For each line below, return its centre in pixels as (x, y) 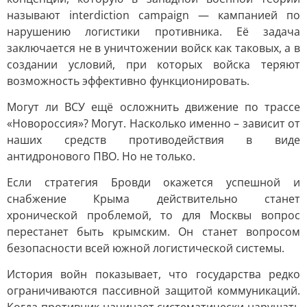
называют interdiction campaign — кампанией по (153, 15)
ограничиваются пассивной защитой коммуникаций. (153, 291)
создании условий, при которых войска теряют (153, 64)
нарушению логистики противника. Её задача (153, 32)
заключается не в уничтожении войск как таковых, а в (153, 48)
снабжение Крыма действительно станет (153, 199)
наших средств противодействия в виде (153, 140)
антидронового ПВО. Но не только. (101, 156)
